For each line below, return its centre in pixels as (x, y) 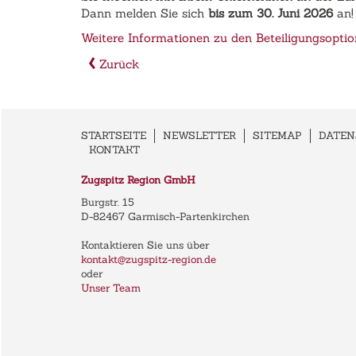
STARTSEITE (114, 135)
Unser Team (111, 288)
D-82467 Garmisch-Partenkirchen (165, 217)
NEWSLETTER (199, 135)
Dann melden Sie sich (145, 13)
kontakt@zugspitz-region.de (149, 259)
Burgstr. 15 (108, 202)
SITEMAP (277, 135)
